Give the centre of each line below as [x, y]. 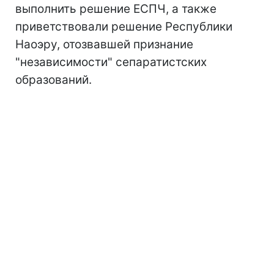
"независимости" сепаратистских [111, 62]
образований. [54, 80]
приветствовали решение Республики [124, 26]
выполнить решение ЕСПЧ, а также [116, 9]
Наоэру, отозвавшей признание [104, 44]
